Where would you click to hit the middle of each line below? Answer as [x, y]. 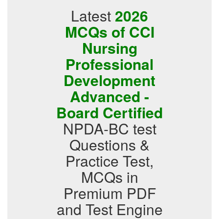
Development [109, 80]
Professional [109, 64]
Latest [93, 15]
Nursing [109, 48]
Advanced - [109, 96]
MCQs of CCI [109, 32]
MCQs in [109, 177]
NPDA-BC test [109, 128]
